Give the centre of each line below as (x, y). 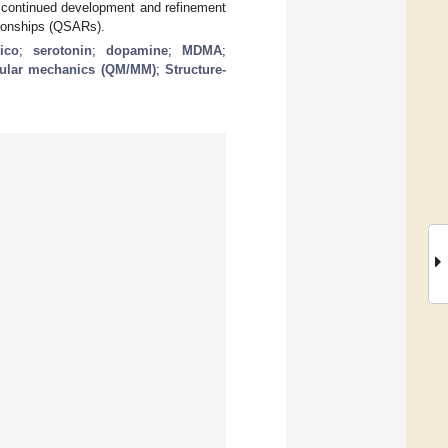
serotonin (63, 50)
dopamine (137, 50)
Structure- (195, 69)
